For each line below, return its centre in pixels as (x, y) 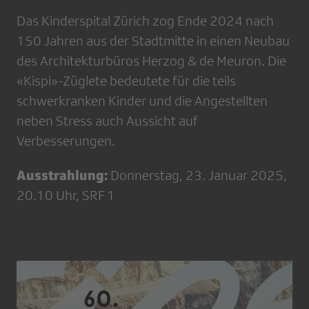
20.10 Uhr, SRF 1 (66, 195)
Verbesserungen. (66, 141)
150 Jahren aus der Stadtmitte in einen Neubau (153, 41)
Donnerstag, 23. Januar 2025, (197, 175)
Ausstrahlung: (62, 175)
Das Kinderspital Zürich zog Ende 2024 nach (145, 21)
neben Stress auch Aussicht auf (107, 121)
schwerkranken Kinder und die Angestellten (142, 101)
